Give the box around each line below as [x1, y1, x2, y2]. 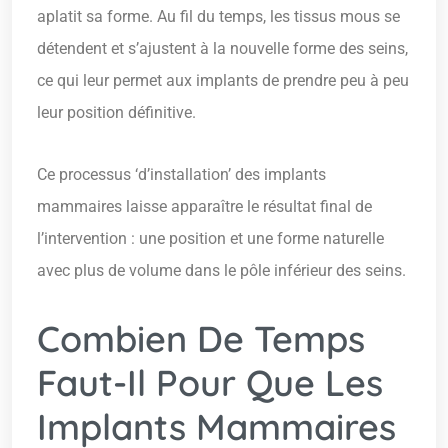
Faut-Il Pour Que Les [37, 360, 383, 406]
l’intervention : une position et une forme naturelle [37, 229, 384, 249]
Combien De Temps [37, 316, 365, 362]
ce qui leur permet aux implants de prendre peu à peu [37, 71, 409, 91]
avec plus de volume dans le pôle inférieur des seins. [37, 261, 406, 281]
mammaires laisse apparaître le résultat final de [37, 197, 372, 217]
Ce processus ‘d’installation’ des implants [37, 165, 326, 185]
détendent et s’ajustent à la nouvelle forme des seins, [37, 39, 408, 59]
